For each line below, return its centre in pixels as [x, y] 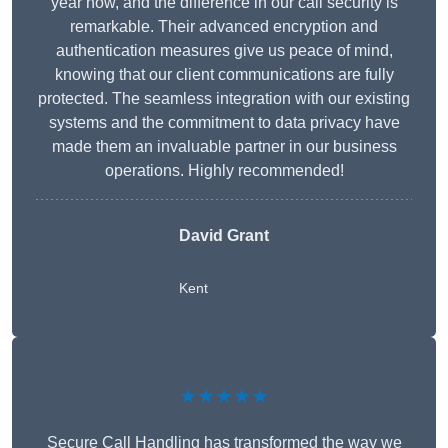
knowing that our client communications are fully [224, 75]
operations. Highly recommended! [224, 171]
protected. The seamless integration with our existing [224, 99]
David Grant [224, 236]
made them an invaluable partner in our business [224, 147]
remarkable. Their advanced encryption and [224, 27]
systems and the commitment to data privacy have [224, 123]
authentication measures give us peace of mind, [224, 51]
